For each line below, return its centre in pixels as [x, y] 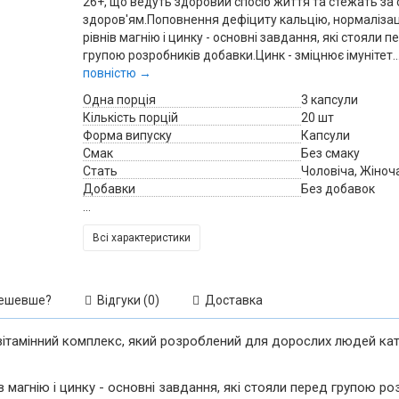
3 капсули [330, 100]
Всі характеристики [141, 238]
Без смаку [330, 153]
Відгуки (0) [126, 300]
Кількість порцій [130, 118]
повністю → [117, 73]
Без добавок [338, 189]
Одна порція [119, 100]
